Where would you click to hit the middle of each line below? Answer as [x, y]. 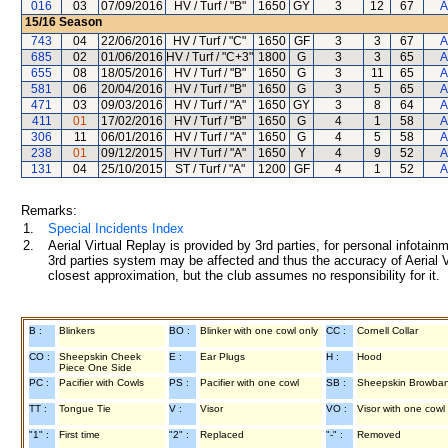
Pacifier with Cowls [101, 382]
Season [79, 22]
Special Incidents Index [116, 228]
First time [79, 434]
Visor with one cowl [401, 408]
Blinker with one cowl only [259, 330]
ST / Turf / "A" [209, 169]
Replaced [222, 434]
